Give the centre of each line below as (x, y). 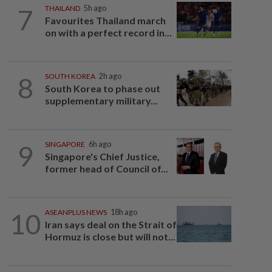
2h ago (110, 76)
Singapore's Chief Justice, (102, 156)
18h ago (124, 212)
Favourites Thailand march (105, 20)
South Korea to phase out (102, 88)
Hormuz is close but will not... (110, 236)
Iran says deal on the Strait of (110, 224)
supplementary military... (101, 100)
